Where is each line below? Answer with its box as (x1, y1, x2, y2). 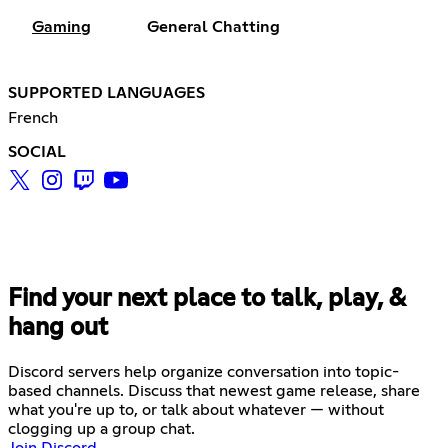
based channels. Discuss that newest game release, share (8, 383, 420, 400)
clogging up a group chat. (8, 421, 195, 438)
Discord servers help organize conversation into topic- (8, 364, 399, 381)
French (8, 110, 58, 127)
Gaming (32, 19, 91, 36)
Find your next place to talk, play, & (8, 287, 405, 312)
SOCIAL (8, 144, 66, 161)
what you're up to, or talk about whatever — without (8, 402, 384, 419)
